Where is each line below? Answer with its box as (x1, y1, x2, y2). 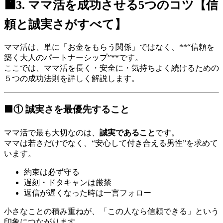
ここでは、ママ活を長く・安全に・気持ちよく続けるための (4, 64, 219, 73)
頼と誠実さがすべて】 (4, 18, 126, 31)
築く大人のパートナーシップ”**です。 (4, 53, 143, 62)
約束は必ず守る (24, 167, 80, 176)
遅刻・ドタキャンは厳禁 (24, 178, 111, 187)
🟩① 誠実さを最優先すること (4, 104, 129, 114)
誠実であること (100, 128, 155, 137)
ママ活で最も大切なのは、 (4, 128, 100, 137)
